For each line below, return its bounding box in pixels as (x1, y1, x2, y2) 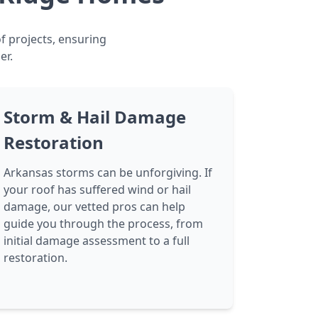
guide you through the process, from (4, 216, 204, 231)
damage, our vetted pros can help (4, 199, 186, 214)
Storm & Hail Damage (4, 105, 187, 128)
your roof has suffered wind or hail (4, 182, 192, 197)
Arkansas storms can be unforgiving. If (4, 165, 213, 180)
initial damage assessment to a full (4, 233, 190, 248)
